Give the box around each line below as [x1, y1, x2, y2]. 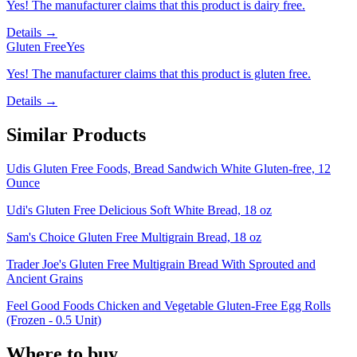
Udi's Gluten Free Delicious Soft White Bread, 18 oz [6, 202, 272, 217]
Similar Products [6, 124, 146, 146]
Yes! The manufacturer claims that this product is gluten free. [6, 67, 311, 81]
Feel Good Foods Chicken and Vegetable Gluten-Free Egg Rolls [6, 298, 331, 312]
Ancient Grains [6, 271, 83, 285]
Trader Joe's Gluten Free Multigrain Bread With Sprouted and [6, 257, 316, 271]
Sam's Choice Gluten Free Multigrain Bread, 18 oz [6, 229, 261, 244]
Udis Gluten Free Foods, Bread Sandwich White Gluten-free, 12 [6, 161, 331, 175]
